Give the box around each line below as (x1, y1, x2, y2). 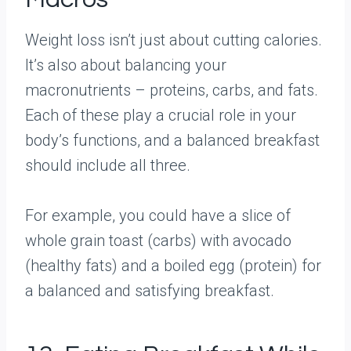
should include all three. (25, 156, 190, 175)
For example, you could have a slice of (25, 206, 291, 225)
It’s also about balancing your (25, 56, 226, 74)
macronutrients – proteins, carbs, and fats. (25, 81, 318, 100)
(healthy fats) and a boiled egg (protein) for (25, 256, 321, 275)
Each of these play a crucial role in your (25, 106, 296, 125)
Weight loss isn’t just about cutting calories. (25, 31, 322, 49)
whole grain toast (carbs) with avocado (25, 231, 291, 250)
